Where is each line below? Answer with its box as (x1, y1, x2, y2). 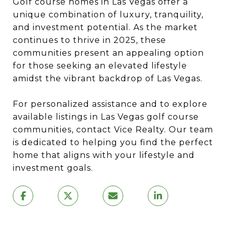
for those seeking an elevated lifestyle (13, 60, 187, 71)
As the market (133, 22, 198, 32)
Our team (169, 124, 213, 134)
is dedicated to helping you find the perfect (13, 137, 213, 147)
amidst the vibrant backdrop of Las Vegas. (13, 73, 202, 83)
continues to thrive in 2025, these (13, 35, 166, 45)
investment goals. (13, 163, 93, 173)
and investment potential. (13, 22, 131, 32)
